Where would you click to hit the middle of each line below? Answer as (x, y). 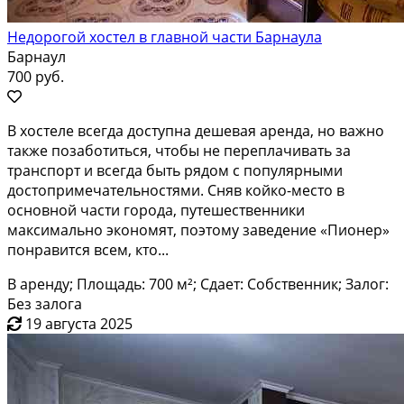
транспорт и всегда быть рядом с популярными (175, 170)
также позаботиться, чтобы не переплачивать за (179, 150)
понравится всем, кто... (88, 249)
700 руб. (36, 76)
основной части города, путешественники (156, 210)
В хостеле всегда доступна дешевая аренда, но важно (196, 130)
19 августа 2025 (79, 323)
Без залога (45, 303)
